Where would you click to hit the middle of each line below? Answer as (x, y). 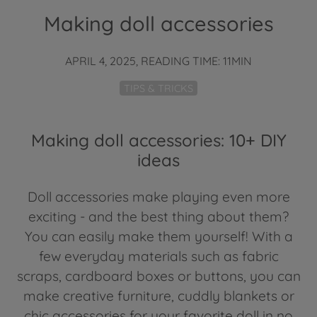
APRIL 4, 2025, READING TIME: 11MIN (158, 61)
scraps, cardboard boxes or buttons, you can (158, 276)
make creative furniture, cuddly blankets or (158, 295)
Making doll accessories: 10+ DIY (158, 140)
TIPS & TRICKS (158, 88)
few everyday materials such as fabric (158, 256)
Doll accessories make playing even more (158, 196)
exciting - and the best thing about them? (158, 216)
